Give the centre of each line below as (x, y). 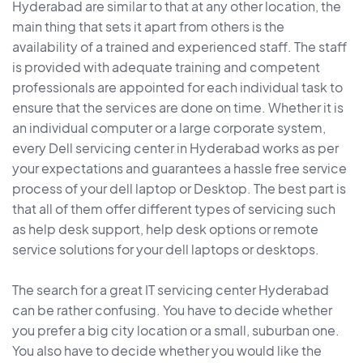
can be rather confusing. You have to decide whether (172, 310)
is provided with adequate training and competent (166, 67)
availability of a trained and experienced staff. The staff (179, 47)
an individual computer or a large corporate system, (169, 128)
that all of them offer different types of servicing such (174, 209)
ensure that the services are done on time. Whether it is (178, 108)
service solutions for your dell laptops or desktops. (166, 250)
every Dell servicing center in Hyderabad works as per (175, 148)
